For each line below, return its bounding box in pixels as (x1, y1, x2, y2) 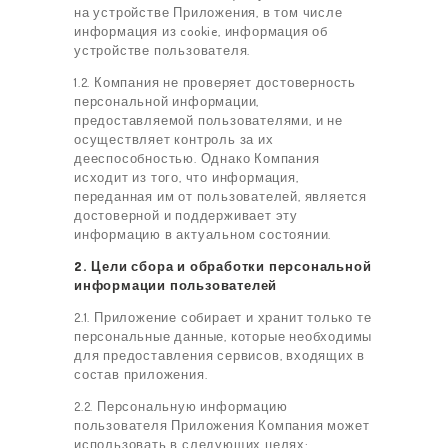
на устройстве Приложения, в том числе (74, 4, 343, 21)
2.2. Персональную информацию (74, 398, 288, 415)
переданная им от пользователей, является (74, 188, 367, 205)
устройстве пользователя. (74, 42, 251, 59)
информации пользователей (74, 277, 278, 294)
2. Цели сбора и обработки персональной (74, 258, 372, 275)
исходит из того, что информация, (74, 169, 299, 186)
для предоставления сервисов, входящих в (74, 347, 366, 364)
